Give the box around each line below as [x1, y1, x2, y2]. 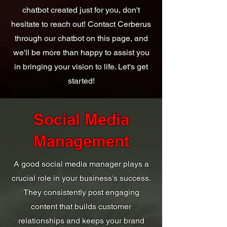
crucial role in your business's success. [11, 173, 151, 183]
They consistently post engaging [23, 187, 139, 197]
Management [33, 131, 129, 150]
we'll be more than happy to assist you [13, 47, 149, 57]
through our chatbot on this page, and [14, 33, 148, 43]
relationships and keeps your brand [18, 215, 144, 225]
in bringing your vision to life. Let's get [14, 61, 148, 71]
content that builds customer [31, 201, 131, 211]
